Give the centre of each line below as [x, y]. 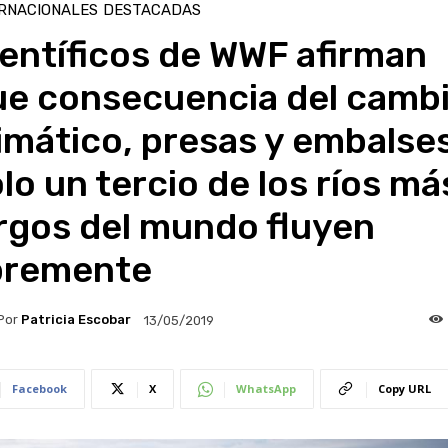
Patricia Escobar [75, 320]
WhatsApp [265, 388]
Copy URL [404, 388]
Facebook [39, 388]
